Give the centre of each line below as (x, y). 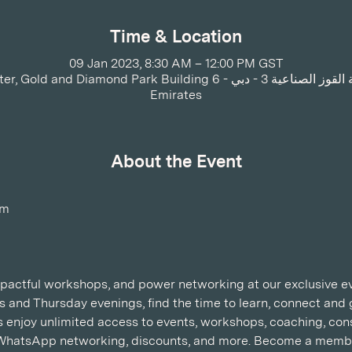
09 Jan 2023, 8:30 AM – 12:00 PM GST (176, 63)
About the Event (176, 161)
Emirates (176, 95)
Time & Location (176, 36)
